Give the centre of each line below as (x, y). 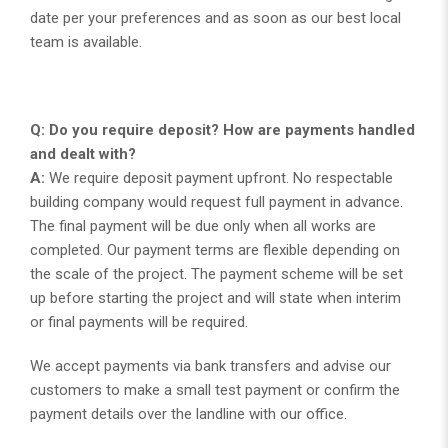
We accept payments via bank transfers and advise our (210, 365)
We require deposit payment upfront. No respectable (219, 177)
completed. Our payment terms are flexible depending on (215, 249)
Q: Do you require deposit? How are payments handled (222, 129)
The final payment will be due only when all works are (203, 225)
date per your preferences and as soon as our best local (215, 17)
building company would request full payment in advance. (216, 201)
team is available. (86, 41)
